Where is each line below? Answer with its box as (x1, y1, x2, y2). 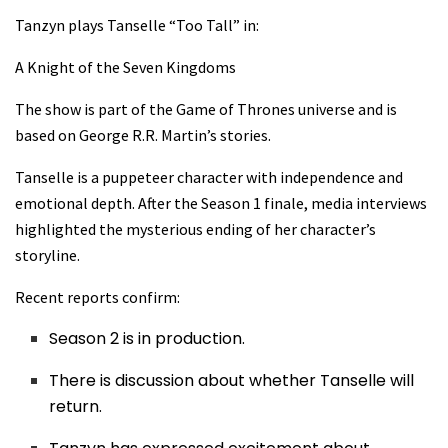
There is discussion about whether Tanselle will (49, 368, 415, 392)
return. (49, 394, 103, 418)
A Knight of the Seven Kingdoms (15, 56, 236, 77)
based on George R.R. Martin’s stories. (15, 124, 271, 145)
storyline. (15, 244, 80, 265)
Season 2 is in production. (49, 326, 246, 350)
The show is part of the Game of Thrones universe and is (15, 98, 397, 119)
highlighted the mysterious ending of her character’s (15, 218, 376, 239)
